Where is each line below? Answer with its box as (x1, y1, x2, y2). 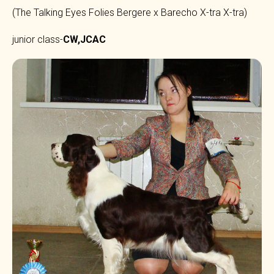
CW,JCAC (63, 34, 106, 46)
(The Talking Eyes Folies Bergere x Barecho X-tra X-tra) (12, 7, 247, 19)
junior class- (12, 34, 63, 46)
